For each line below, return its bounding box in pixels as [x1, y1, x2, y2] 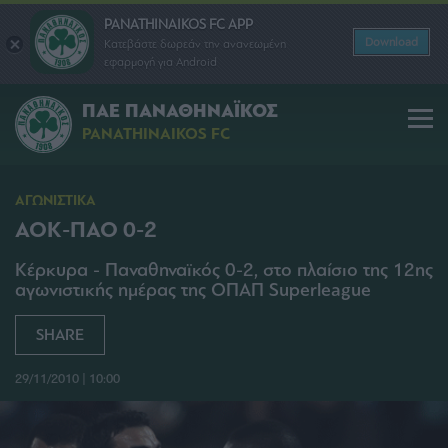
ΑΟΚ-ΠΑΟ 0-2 [15, 216, 157, 244]
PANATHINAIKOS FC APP [104, 15, 253, 33]
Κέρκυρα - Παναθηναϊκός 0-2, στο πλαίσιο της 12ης [15, 259, 433, 281]
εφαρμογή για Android [104, 54, 217, 69]
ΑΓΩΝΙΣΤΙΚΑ [15, 192, 96, 209]
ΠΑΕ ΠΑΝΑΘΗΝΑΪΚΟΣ [82, 99, 278, 124]
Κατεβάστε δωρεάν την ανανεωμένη [104, 36, 286, 51]
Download [365, 35, 418, 49]
